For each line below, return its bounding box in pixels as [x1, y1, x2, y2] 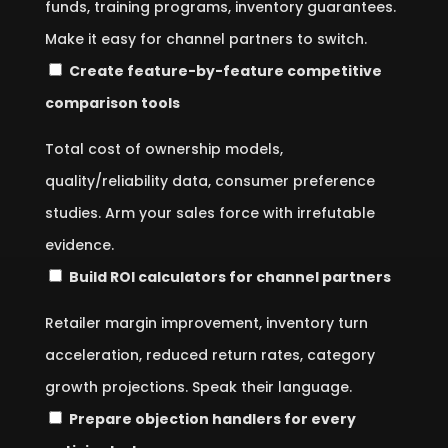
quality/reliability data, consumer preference [44, 171, 375, 191]
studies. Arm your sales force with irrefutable [44, 203, 375, 223]
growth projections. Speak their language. [44, 377, 352, 397]
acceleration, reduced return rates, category [44, 345, 375, 365]
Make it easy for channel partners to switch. [44, 29, 367, 49]
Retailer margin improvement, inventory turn [44, 313, 368, 333]
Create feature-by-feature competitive [68, 61, 382, 81]
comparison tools [44, 93, 180, 113]
